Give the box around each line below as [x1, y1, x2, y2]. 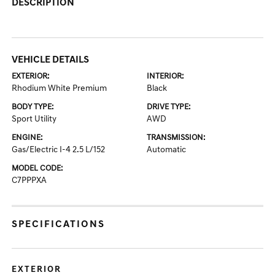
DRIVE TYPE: [147, 103, 190, 111]
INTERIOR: [147, 72, 184, 80]
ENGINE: [12, 134, 43, 142]
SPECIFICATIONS [12, 220, 106, 230]
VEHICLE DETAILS [12, 55, 90, 65]
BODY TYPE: [12, 103, 54, 111]
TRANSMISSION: [147, 134, 205, 142]
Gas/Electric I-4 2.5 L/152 [12, 145, 106, 155]
